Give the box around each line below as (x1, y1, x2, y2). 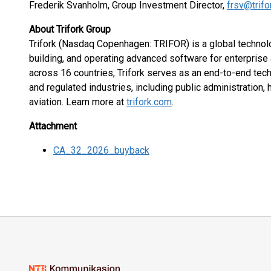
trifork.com (126, 96, 172, 108)
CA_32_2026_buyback (53, 145, 149, 156)
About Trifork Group (29, 24, 111, 35)
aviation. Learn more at (29, 96, 126, 108)
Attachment (29, 120, 77, 132)
